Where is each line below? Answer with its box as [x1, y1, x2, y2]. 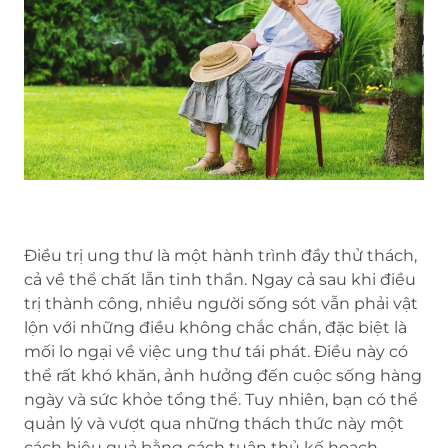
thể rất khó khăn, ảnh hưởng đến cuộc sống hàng [24, 366, 422, 386]
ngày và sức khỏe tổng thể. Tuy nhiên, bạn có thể [24, 390, 418, 410]
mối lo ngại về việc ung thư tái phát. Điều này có [24, 342, 408, 362]
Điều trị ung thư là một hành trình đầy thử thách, [24, 246, 417, 266]
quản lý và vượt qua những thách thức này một [24, 414, 404, 434]
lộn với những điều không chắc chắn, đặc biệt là [24, 318, 407, 338]
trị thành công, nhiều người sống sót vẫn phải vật [24, 294, 418, 314]
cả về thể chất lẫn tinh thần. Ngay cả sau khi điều [24, 270, 416, 290]
